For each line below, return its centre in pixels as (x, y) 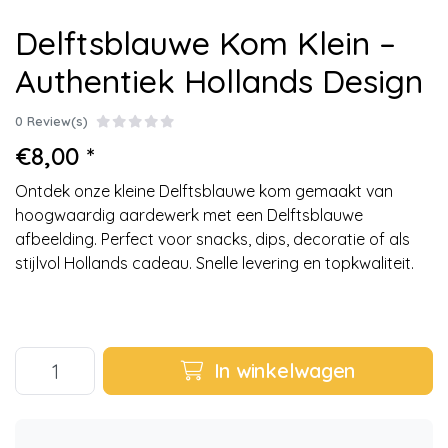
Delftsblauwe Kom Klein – (205, 43)
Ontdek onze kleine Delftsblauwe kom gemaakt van (204, 191)
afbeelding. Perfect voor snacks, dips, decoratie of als (212, 239)
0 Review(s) (51, 121)
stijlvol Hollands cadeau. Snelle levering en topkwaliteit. (214, 263)
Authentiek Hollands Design (219, 81)
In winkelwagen (281, 370)
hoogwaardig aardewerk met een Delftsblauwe (189, 215)
